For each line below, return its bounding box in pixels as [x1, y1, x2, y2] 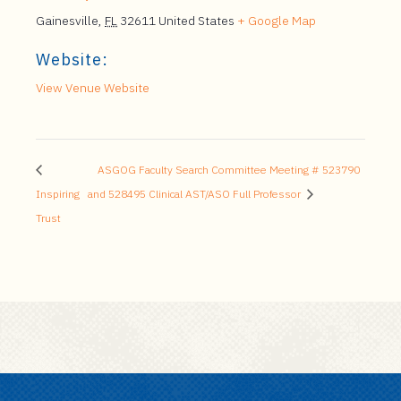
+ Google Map [237, 13, 316, 29]
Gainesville [36, 13, 98, 29]
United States [158, 13, 235, 29]
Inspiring [36, 186, 80, 200]
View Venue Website [36, 80, 149, 96]
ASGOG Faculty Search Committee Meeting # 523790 [98, 162, 361, 176]
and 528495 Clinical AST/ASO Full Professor [88, 186, 304, 200]
